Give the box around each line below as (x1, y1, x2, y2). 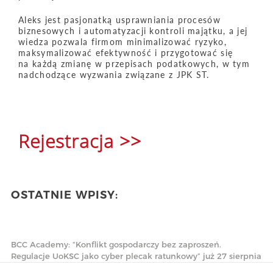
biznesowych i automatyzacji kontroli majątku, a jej (18, 26, 248, 36)
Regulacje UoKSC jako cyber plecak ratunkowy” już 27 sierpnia (11, 251, 261, 261)
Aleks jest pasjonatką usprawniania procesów (18, 15, 221, 25)
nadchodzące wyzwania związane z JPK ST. (18, 69, 210, 80)
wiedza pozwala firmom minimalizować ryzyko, (18, 37, 227, 47)
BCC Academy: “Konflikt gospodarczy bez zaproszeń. (11, 239, 221, 249)
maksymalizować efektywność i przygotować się (18, 48, 233, 58)
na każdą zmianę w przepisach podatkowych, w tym (18, 58, 250, 69)
